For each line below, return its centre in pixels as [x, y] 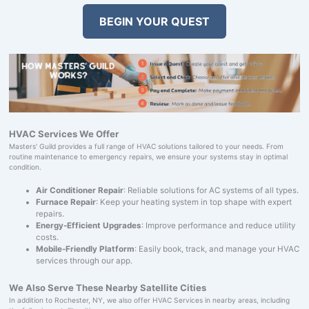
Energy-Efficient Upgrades [89, 226]
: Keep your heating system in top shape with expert [194, 202]
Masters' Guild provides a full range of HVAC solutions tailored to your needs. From [146, 147]
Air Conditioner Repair [80, 191]
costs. [48, 238]
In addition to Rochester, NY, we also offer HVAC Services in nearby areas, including [149, 300]
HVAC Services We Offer [63, 134]
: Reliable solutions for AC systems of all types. [211, 191]
